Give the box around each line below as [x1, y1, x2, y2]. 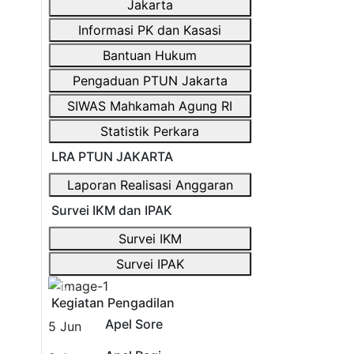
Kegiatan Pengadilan [47, 295, 175, 311]
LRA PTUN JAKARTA [47, 149, 173, 164]
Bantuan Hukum [103, 47, 198, 63]
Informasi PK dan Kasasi [78, 22, 222, 38]
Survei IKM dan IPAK [47, 202, 172, 218]
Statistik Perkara [100, 123, 200, 139]
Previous [62, 286, 114, 303]
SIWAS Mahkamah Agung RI [67, 98, 233, 114]
